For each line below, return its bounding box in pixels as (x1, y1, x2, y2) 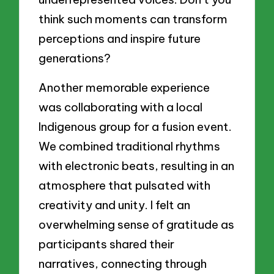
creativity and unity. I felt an (39, 197, 191, 212)
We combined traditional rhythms (39, 138, 221, 154)
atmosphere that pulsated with (39, 177, 211, 193)
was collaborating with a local (39, 99, 203, 114)
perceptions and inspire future (39, 31, 201, 46)
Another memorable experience (39, 80, 210, 95)
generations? (39, 51, 111, 66)
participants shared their (39, 236, 175, 251)
